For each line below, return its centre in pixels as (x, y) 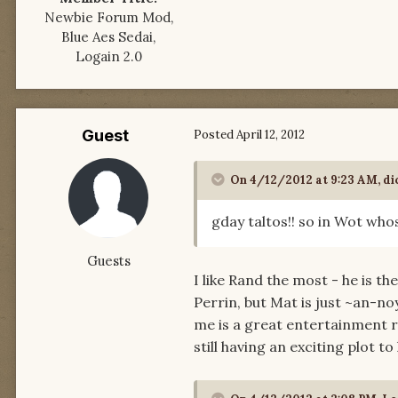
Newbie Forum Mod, (108, 18)
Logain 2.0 (108, 57)
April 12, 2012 (271, 135)
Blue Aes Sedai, (108, 37)
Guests (108, 261)
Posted (215, 135)
